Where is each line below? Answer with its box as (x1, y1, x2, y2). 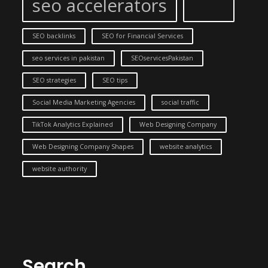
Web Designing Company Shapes (32, 142, 133, 151)
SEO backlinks (32, 32, 75, 40)
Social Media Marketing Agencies (32, 98, 135, 106)
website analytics (160, 142, 212, 151)
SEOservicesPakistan (131, 54, 193, 62)
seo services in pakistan (32, 54, 105, 62)
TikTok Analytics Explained (32, 120, 113, 129)
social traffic (162, 98, 199, 106)
